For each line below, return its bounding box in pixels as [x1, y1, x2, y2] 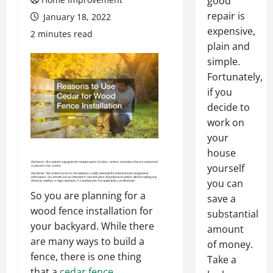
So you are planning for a [30, 189, 146, 203]
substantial [207, 207, 258, 221]
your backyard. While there [30, 219, 154, 233]
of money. [207, 238, 253, 251]
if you [207, 85, 232, 99]
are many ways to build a [30, 235, 144, 249]
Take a [207, 253, 236, 266]
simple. [207, 55, 240, 68]
